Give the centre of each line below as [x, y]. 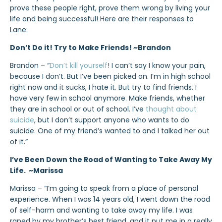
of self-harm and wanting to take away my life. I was [101, 210]
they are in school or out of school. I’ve [78, 109]
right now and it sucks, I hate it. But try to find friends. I [103, 87]
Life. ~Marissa [36, 170]
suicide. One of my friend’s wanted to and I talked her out [110, 131]
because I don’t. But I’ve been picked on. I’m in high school [110, 76]
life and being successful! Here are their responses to [102, 19]
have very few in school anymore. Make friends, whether [108, 98]
